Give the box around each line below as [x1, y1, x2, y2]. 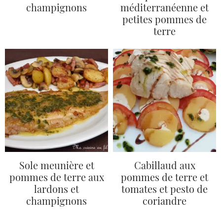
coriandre [143, 193, 186, 207]
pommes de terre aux [9, 170, 104, 184]
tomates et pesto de [121, 182, 208, 195]
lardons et [34, 182, 79, 195]
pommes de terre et [121, 170, 208, 184]
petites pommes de [122, 12, 207, 26]
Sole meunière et [19, 158, 94, 172]
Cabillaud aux [134, 158, 195, 172]
